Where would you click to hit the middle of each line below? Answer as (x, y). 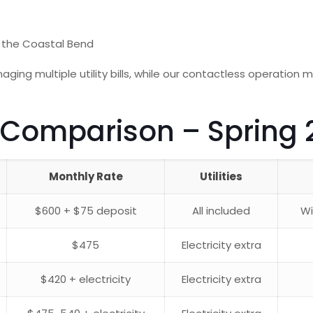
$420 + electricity (86, 279)
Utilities (221, 176)
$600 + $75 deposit (86, 211)
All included (221, 211)
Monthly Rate (86, 176)
